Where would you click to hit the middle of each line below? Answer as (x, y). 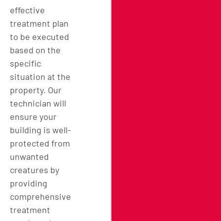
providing (29, 183)
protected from (40, 143)
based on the (35, 50)
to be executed (39, 36)
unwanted (29, 156)
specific (25, 63)
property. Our (36, 90)
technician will (38, 103)
